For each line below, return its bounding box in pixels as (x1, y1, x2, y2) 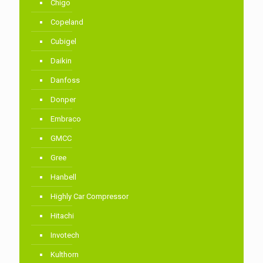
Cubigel (50, 36, 76, 46)
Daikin (50, 56, 72, 65)
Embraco (50, 114, 81, 123)
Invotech (50, 230, 79, 240)
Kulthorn (50, 249, 79, 259)
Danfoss (50, 75, 80, 85)
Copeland (50, 17, 83, 26)
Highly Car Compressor (50, 191, 129, 201)
